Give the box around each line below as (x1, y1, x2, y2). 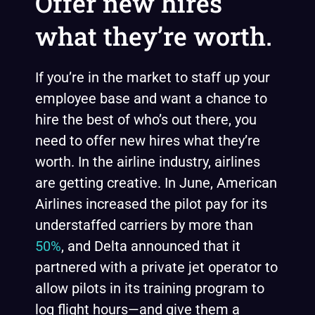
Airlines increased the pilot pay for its (35, 195, 267, 212)
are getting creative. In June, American (35, 174, 277, 191)
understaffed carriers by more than (35, 217, 253, 233)
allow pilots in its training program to (35, 280, 264, 297)
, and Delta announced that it (61, 238, 240, 255)
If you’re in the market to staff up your (35, 69, 270, 86)
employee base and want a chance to (35, 90, 267, 107)
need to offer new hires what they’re (35, 132, 260, 149)
